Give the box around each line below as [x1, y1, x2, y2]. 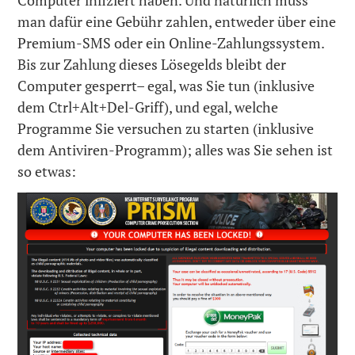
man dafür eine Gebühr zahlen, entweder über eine [17, 11, 337, 31]
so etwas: [17, 161, 77, 181]
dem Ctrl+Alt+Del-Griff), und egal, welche [17, 97, 279, 116]
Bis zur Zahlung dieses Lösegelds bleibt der [17, 54, 287, 74]
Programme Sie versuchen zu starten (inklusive [17, 118, 315, 138]
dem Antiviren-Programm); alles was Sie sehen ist [17, 139, 334, 159]
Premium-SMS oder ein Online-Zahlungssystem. [17, 32, 325, 52]
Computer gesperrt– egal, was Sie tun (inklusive [17, 75, 315, 95]
